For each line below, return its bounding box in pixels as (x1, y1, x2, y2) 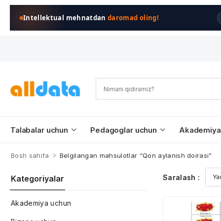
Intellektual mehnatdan (23, 13, 108, 22)
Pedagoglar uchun (90, 125, 157, 135)
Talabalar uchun (10, 125, 69, 135)
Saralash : (163, 173, 200, 182)
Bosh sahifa (11, 151, 49, 159)
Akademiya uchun (11, 199, 72, 207)
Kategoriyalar (11, 174, 64, 184)
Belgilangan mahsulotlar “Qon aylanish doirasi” (59, 151, 212, 159)
